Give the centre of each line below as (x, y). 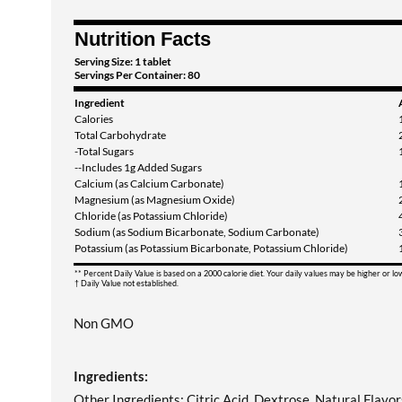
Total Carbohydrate (120, 135)
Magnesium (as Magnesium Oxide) (155, 200)
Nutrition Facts (143, 39)
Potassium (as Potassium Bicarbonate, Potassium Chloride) (211, 248)
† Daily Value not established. (127, 283)
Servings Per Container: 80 (137, 75)
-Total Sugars (104, 151)
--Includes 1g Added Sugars (138, 167)
